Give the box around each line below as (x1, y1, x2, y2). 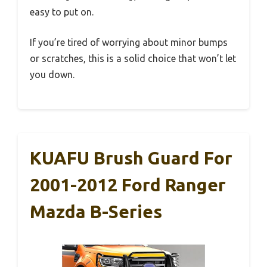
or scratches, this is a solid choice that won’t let (30, 53, 236, 64)
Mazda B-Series (30, 201, 162, 222)
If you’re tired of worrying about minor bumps (30, 37, 228, 48)
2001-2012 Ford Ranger (30, 175, 226, 195)
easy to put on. (30, 7, 94, 18)
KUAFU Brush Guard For (30, 148, 232, 169)
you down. (30, 69, 74, 80)
